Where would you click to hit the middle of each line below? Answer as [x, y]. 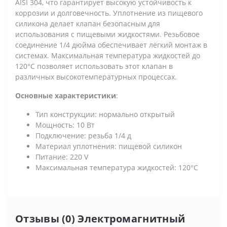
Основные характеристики [66, 95]
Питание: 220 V [62, 157]
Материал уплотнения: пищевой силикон [109, 146]
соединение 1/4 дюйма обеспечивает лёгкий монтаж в [111, 45]
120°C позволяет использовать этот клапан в [94, 66]
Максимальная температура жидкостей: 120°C [117, 167]
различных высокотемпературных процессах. [96, 77]
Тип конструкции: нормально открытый [105, 114]
